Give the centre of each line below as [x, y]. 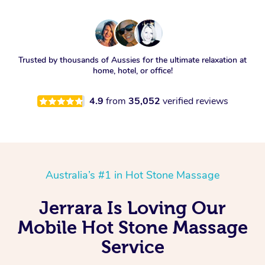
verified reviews [195, 101]
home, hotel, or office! [132, 71]
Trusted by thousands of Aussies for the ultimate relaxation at [132, 60]
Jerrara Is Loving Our [132, 208]
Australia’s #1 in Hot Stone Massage [132, 175]
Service [132, 247]
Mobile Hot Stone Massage [132, 227]
